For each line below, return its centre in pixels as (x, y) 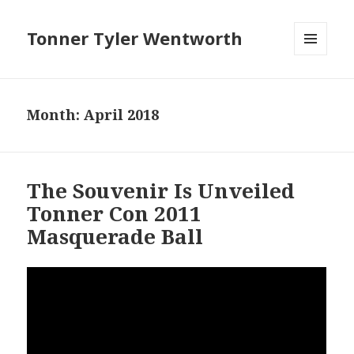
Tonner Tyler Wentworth (135, 38)
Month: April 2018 (93, 115)
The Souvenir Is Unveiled (161, 191)
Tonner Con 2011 (115, 214)
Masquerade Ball (115, 237)
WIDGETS (317, 88)
